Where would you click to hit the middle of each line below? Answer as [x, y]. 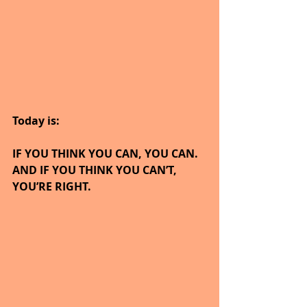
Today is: [36, 120]
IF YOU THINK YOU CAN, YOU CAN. [108, 153]
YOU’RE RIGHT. [52, 186]
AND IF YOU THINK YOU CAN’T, [96, 170]
